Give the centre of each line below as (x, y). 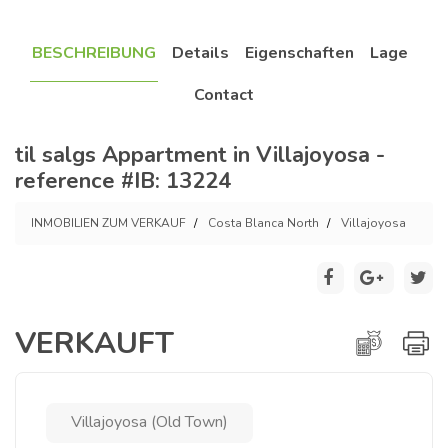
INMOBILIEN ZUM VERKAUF (108, 223)
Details (200, 53)
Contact (224, 95)
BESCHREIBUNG (94, 53)
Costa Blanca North (263, 223)
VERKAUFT (94, 343)
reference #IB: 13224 (123, 181)
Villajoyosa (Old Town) (149, 422)
